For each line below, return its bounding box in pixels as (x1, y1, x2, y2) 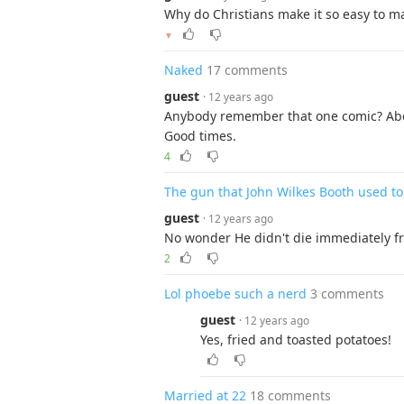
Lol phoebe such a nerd (164, 285, 307, 302)
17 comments (207, 61, 288, 78)
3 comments (310, 285, 384, 302)
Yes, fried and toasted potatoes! (200, 331, 391, 348)
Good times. (164, 127, 236, 144)
